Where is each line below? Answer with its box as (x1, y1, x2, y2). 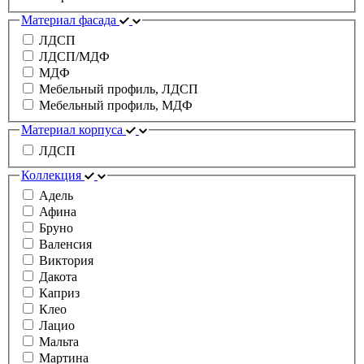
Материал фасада (21, 12, 116, 27)
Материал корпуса (21, 123, 123, 137)
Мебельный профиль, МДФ (39, 98, 193, 113)
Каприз (39, 286, 80, 301)
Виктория (39, 253, 93, 268)
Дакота (39, 270, 77, 284)
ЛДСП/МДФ (39, 50, 110, 64)
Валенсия (39, 237, 92, 252)
